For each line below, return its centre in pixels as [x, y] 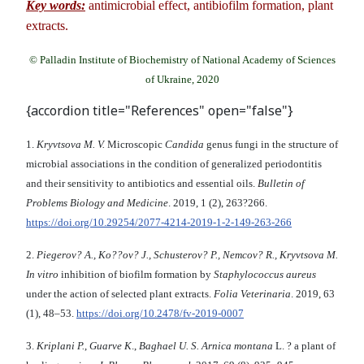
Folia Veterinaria [252, 294]
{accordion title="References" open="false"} [160, 111]
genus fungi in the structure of [271, 145]
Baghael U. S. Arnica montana [206, 346]
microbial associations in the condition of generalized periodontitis [174, 164]
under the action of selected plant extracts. [120, 294]
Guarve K [110, 346]
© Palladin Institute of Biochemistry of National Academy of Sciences [182, 60]
